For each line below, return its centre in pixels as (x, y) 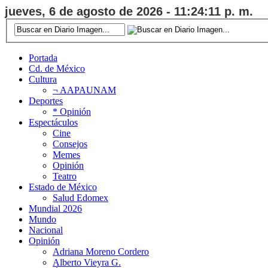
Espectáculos (53, 122)
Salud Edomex (80, 197)
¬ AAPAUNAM (84, 90)
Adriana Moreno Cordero (101, 251)
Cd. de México (57, 68)
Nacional (46, 230)
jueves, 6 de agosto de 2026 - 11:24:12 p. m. (129, 11)
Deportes (46, 100)
